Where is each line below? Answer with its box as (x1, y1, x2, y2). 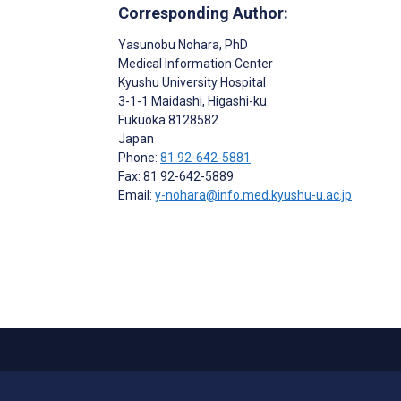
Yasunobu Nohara (118, 38, 219, 53)
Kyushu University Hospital (118, 75, 266, 90)
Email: (118, 188, 155, 203)
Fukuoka (118, 113, 166, 128)
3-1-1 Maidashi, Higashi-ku (118, 94, 267, 109)
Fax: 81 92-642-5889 (118, 169, 234, 184)
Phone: (118, 150, 160, 166)
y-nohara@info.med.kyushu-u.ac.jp (155, 188, 352, 203)
